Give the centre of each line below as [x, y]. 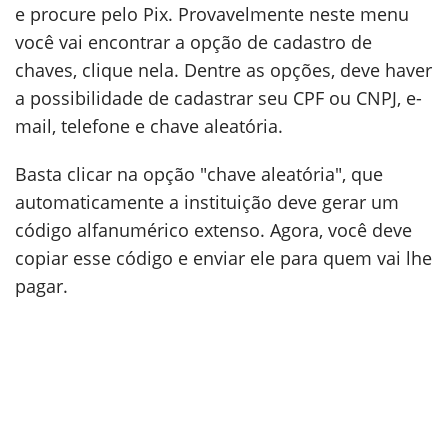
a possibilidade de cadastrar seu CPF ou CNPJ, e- [218, 98]
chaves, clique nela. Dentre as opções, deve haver [223, 70]
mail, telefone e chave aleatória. [149, 126]
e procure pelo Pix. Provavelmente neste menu [212, 14]
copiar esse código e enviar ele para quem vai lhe [223, 258]
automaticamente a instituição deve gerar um [207, 202]
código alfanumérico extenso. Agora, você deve [213, 230]
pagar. [41, 286]
